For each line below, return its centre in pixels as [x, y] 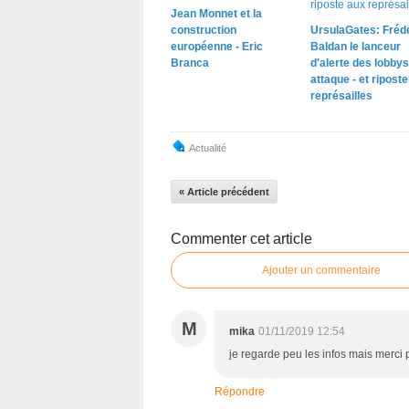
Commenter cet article [241, 238]
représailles [341, 95]
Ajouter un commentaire [321, 270]
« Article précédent [224, 191]
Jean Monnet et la [216, 13]
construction [204, 30]
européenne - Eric [217, 46]
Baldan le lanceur [355, 46]
